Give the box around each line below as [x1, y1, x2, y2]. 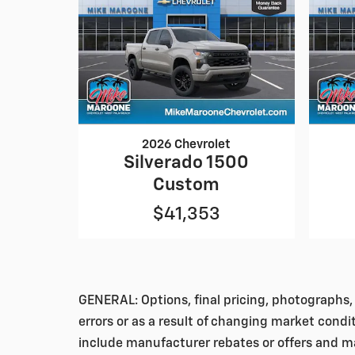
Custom [153, 176, 220, 195]
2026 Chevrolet [142, 139, 231, 151]
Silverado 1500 [124, 154, 250, 173]
